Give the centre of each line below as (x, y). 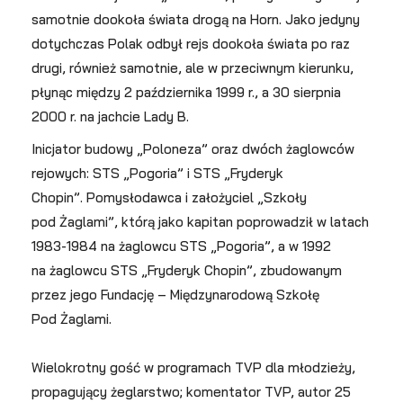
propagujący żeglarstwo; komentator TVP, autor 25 (191, 392)
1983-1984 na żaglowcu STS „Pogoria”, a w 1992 (181, 246)
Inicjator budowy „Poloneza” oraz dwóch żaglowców (193, 149)
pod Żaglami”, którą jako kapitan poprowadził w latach (200, 222)
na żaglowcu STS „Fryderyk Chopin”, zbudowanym (187, 270)
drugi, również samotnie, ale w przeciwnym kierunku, (193, 68)
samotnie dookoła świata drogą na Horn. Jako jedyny (196, 19)
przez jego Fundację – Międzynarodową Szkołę (175, 295)
